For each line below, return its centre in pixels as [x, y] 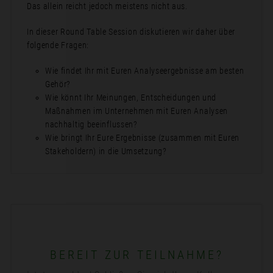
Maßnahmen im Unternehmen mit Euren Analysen [136, 111]
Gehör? [58, 84]
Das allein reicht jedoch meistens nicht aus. [107, 6]
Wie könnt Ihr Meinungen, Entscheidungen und [131, 97]
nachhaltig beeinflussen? [91, 124]
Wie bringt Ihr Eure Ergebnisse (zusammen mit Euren [142, 138]
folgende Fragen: [58, 45]
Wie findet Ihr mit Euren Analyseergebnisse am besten [144, 71]
